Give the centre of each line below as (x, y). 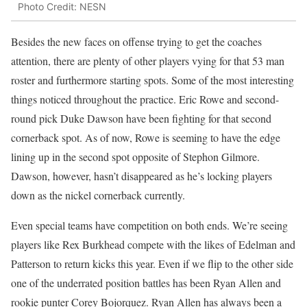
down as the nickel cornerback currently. (98, 195)
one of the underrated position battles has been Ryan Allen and (146, 283)
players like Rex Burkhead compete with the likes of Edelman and (153, 245)
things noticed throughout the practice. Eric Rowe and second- (145, 99)
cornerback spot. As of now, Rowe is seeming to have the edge (146, 138)
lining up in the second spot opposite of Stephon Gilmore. (135, 157)
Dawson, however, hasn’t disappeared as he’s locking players (142, 176)
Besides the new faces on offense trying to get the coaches (136, 42)
